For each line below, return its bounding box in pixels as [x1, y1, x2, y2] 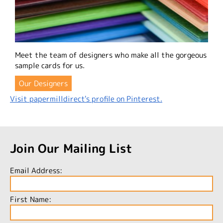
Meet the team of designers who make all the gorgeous [15, 49, 207, 60]
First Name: [10, 194, 51, 205]
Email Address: [10, 165, 62, 176]
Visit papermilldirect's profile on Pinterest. [10, 93, 162, 104]
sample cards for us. [15, 60, 85, 71]
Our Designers [19, 78, 68, 89]
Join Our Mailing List [10, 139, 132, 157]
